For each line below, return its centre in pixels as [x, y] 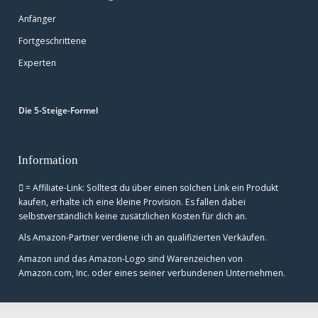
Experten [37, 63]
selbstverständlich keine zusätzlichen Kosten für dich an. [133, 216]
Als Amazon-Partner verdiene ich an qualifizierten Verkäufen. [143, 237]
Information [48, 160]
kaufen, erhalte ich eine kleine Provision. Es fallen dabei [132, 202]
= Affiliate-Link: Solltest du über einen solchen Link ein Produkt [151, 188]
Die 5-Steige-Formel [58, 110]
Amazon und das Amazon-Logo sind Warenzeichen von [131, 259]
